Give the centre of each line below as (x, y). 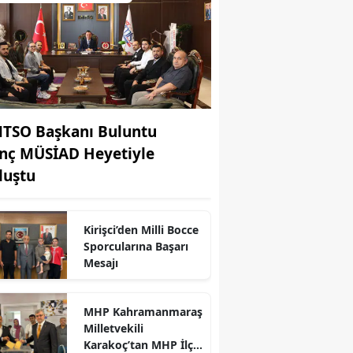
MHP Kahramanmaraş (143, 311)
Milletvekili (113, 328)
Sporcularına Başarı (136, 246)
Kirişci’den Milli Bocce (141, 229)
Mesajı (100, 262)
